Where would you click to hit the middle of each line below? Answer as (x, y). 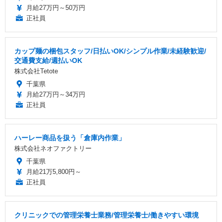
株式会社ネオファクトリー (53, 148)
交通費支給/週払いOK (48, 60)
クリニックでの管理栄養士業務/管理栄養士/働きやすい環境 (107, 215)
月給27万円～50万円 (56, 7)
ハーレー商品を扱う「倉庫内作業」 (70, 138)
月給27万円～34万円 (56, 94)
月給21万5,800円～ (54, 171)
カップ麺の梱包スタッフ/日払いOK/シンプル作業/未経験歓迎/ (110, 51)
